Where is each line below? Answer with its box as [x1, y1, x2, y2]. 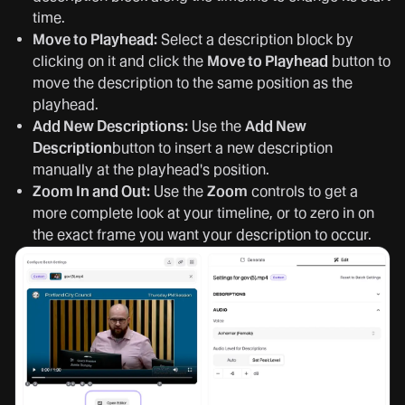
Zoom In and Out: [33, 183, 150, 201]
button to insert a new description [112, 139, 333, 157]
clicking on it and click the [33, 52, 207, 71]
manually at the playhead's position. [33, 161, 269, 179]
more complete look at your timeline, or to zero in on [33, 204, 374, 222]
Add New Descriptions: [33, 118, 188, 136]
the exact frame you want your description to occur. [33, 226, 372, 244]
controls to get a [248, 183, 358, 201]
